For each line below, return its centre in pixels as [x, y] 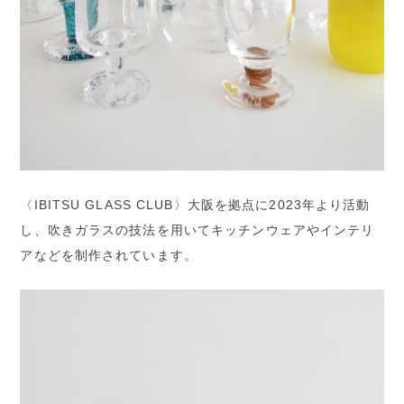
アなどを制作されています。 [109, 256]
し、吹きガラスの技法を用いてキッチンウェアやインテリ [197, 230]
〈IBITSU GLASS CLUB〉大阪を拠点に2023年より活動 [195, 205]
